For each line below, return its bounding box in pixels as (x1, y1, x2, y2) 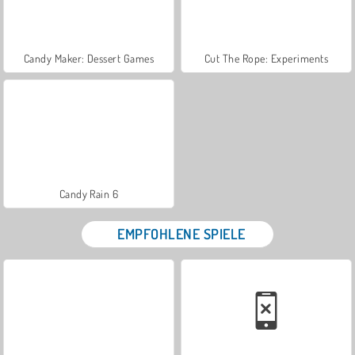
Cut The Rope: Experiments (204, 51, 328, 65)
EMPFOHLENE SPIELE (117, 224, 246, 242)
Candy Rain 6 (59, 186, 119, 200)
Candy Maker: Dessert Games (23, 51, 155, 65)
